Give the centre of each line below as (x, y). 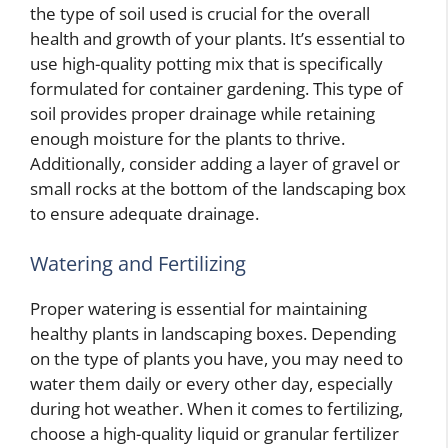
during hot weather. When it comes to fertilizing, (216, 408)
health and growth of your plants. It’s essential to (217, 39)
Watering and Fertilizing (138, 263)
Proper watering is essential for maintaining (198, 308)
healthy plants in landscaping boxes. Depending (213, 333)
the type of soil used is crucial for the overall (200, 14)
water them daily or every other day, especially (211, 383)
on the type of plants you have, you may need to (216, 358)
